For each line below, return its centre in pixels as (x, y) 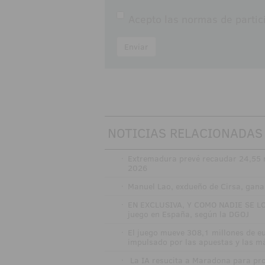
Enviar (136, 47)
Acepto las (155, 20)
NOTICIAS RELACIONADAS (185, 133)
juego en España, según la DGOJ (189, 214)
